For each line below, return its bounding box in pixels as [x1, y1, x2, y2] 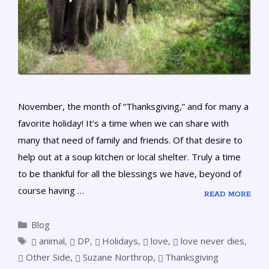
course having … [18, 184, 84, 197]
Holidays [102, 235, 139, 247]
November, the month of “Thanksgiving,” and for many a [18, 100, 249, 113]
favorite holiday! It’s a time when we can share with [18, 117, 229, 130]
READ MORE [204, 190, 251, 199]
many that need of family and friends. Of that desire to [18, 134, 243, 147]
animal [38, 235, 65, 247]
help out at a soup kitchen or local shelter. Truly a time [18, 151, 241, 163]
